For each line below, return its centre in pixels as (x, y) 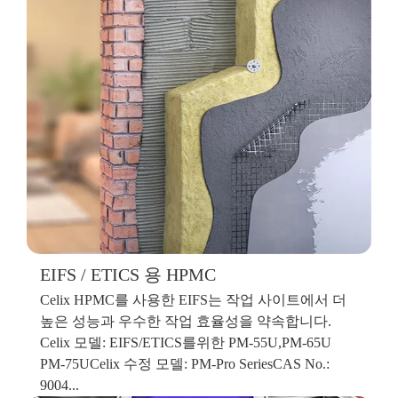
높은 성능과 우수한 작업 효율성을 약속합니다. (186, 321)
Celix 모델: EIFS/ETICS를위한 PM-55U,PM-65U (186, 342)
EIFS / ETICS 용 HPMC (128, 274)
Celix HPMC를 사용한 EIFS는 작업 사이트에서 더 (193, 299)
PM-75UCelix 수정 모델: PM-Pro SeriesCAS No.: (185, 363)
